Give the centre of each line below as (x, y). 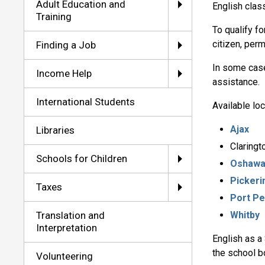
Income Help (64, 73)
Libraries (56, 130)
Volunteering (65, 256)
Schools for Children (82, 158)
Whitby (245, 215)
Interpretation (67, 227)
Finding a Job (66, 45)
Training (54, 16)
